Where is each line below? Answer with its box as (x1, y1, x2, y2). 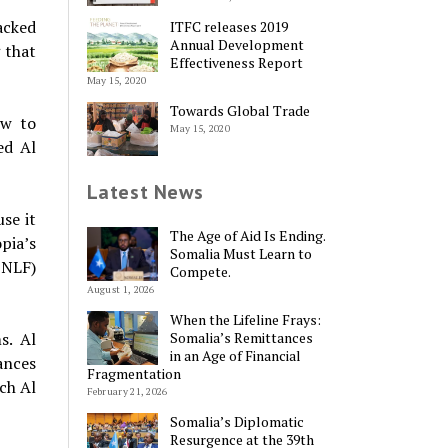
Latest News (86, 178, 204, 205)
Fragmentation (86, 364, 181, 384)
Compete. (170, 262, 232, 282)
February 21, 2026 (86, 385, 168, 399)
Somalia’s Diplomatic (170, 412, 305, 432)
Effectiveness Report (170, 52, 304, 72)
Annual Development (170, 34, 305, 54)
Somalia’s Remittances (170, 328, 314, 348)
